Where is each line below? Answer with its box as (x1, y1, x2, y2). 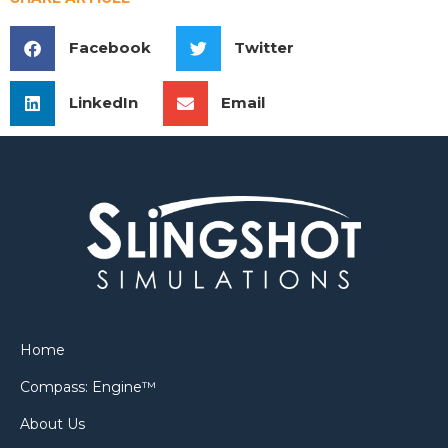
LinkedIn (68, 93, 138, 113)
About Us (20, 415, 85, 434)
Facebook (68, 38, 151, 58)
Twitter (234, 38, 294, 58)
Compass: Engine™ (20, 378, 156, 397)
